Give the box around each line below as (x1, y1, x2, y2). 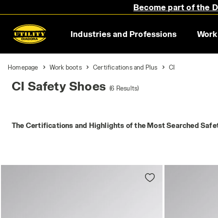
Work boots (49, 64, 82, 71)
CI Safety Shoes (12, 79, 106, 93)
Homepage (8, 64, 38, 71)
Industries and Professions (70, 29, 177, 38)
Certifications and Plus (93, 64, 158, 71)
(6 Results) (109, 85, 139, 91)
